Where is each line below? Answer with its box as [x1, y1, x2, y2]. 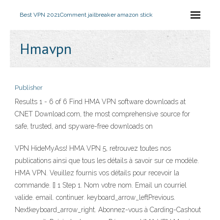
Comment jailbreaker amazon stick [60, 11, 153, 18]
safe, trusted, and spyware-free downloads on [15, 122, 155, 130]
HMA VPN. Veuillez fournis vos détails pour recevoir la [15, 169, 179, 177]
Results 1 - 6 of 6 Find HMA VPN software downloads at [15, 98, 186, 106]
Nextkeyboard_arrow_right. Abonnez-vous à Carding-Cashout [15, 206, 201, 214]
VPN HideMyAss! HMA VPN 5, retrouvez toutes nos [15, 144, 171, 152]
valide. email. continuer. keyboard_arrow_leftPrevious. [15, 193, 175, 201]
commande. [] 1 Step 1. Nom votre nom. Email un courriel [15, 181, 187, 189]
